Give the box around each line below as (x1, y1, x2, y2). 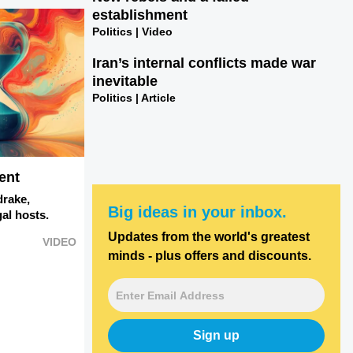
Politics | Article (92, 91, 176, 105)
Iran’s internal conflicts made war (92, 55, 317, 72)
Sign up (193, 328, 240, 342)
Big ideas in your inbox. (108, 203, 288, 221)
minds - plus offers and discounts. (108, 248, 312, 262)
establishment (92, 7, 188, 24)
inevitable (92, 73, 158, 90)
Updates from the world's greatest (108, 229, 310, 243)
